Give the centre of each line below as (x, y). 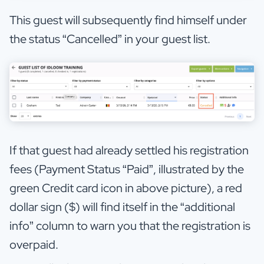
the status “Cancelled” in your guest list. (112, 39)
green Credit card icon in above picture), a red (126, 188)
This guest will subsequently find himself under (128, 20)
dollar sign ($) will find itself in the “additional (122, 207)
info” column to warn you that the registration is (130, 226)
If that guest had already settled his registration (129, 151)
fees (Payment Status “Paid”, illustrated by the (127, 169)
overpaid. (34, 245)
